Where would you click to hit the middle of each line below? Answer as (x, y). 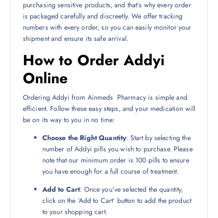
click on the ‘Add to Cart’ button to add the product (117, 200)
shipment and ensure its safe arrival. (75, 38)
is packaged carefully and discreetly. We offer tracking (103, 16)
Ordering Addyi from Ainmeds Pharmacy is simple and (105, 97)
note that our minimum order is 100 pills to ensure (116, 160)
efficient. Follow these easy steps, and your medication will (109, 108)
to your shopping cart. (75, 211)
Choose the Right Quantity (84, 137)
